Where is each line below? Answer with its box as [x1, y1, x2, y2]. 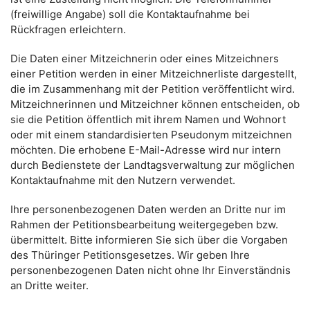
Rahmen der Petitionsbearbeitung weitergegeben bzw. [10, 218, 278, 231]
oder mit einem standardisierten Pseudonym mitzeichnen [10, 128, 292, 141]
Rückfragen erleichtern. [10, 23, 126, 36]
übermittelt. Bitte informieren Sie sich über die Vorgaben [10, 233, 288, 246]
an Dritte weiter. [10, 279, 89, 292]
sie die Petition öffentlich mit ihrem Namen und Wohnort [10, 113, 286, 126]
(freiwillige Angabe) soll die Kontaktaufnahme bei [10, 8, 250, 21]
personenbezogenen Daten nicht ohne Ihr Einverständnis [10, 264, 291, 277]
